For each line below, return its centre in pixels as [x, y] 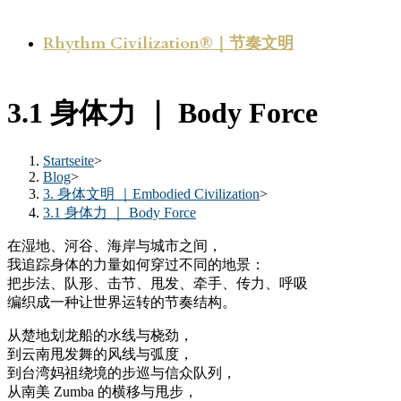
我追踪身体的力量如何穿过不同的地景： [136, 264]
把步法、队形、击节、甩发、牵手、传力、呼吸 [158, 283]
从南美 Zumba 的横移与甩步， [102, 391]
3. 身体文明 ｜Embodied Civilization [151, 193]
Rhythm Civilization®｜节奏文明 [168, 43]
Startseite [68, 160]
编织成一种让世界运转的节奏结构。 [122, 302]
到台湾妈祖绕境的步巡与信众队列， [122, 372]
